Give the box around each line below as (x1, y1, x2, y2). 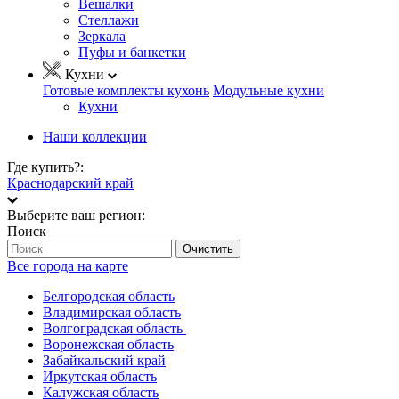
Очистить (183, 241, 233, 256)
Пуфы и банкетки (78, 44, 186, 60)
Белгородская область (43, 288, 175, 304)
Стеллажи (78, 12, 139, 28)
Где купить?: (7, 159, 84, 175)
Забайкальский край (43, 352, 166, 368)
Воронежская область (43, 336, 174, 352)
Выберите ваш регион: (7, 207, 145, 223)
